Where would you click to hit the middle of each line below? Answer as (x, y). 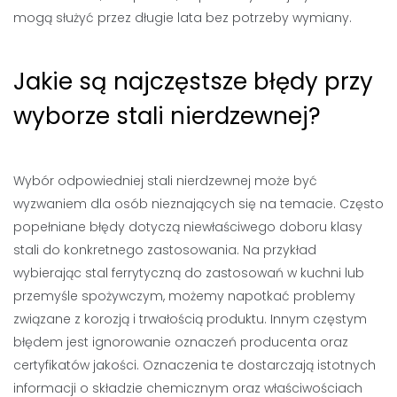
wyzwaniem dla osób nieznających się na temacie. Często (198, 204)
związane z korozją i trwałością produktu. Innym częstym (190, 319)
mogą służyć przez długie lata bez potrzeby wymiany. (183, 18)
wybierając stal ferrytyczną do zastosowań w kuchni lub (189, 273)
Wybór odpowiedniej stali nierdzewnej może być (165, 181)
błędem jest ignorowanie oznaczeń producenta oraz (181, 342)
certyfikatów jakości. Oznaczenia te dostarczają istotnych (195, 365)
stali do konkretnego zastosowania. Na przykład (165, 250)
